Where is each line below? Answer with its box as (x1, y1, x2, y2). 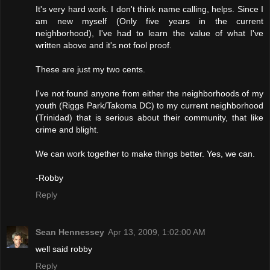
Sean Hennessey (36, 227, 104, 237)
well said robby (36, 243, 92, 254)
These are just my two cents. (36, 64, 145, 74)
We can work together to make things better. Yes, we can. (36, 148, 255, 159)
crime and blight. (36, 124, 99, 134)
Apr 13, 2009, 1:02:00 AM (108, 227, 206, 237)
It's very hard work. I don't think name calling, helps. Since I (36, 4, 263, 14)
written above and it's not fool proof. (36, 40, 172, 50)
